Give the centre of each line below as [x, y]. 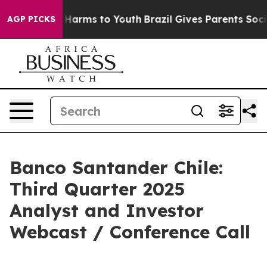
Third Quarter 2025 [97, 189]
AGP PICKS [31, 19]
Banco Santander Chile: [116, 167]
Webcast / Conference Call [130, 232]
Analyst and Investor [107, 210]
